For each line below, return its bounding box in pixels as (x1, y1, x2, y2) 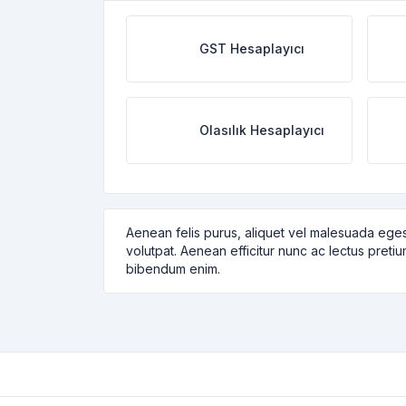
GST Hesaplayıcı (199, 41, 304, 56)
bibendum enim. (126, 261, 220, 276)
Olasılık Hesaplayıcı (199, 122, 324, 138)
